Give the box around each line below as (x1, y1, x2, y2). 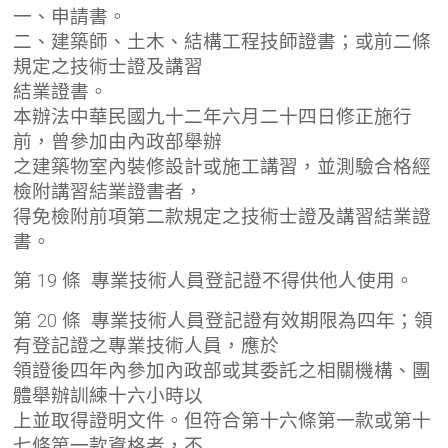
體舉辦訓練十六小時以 (13, 384, 204, 407)
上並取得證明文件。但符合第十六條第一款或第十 (13, 409, 432, 432)
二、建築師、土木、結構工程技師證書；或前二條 (13, 30, 432, 53)
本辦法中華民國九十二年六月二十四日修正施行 (13, 105, 413, 128)
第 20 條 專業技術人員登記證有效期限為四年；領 (13, 309, 434, 332)
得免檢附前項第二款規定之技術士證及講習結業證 (13, 205, 432, 228)
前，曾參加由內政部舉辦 (13, 130, 223, 153)
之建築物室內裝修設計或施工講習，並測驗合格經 (13, 155, 432, 178)
